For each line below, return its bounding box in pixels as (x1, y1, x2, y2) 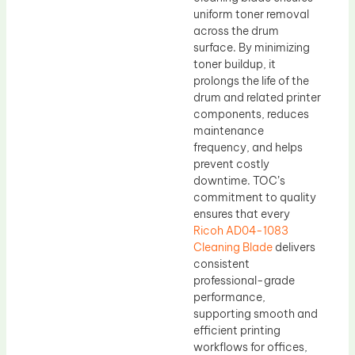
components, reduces (193, 106, 309, 121)
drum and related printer (193, 90, 321, 105)
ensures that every (193, 206, 290, 221)
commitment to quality (193, 189, 316, 204)
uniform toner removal (193, 6, 309, 21)
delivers (273, 239, 315, 254)
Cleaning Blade (193, 239, 273, 254)
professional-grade (193, 273, 295, 288)
